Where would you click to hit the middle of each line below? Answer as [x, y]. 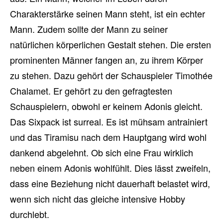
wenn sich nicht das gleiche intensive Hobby [98, 199]
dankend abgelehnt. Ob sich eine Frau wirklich [102, 152]
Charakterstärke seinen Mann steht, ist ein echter [108, 13]
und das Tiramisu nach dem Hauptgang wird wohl [108, 137]
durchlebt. [30, 214]
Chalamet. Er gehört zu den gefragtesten [91, 91]
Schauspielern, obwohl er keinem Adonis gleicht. [106, 106]
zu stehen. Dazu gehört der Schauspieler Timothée [111, 75]
